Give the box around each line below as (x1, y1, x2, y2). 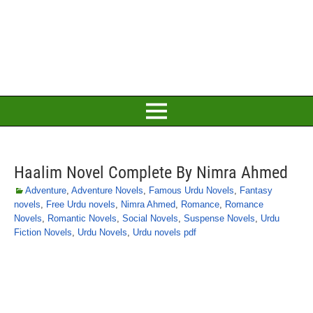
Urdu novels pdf (133, 227, 196, 238)
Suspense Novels (184, 213, 255, 224)
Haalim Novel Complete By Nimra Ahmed (14, 163, 288, 182)
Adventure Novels (71, 185, 143, 196)
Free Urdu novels (46, 199, 115, 210)
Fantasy (240, 185, 272, 196)
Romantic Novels (48, 213, 117, 224)
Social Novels (122, 213, 178, 224)
